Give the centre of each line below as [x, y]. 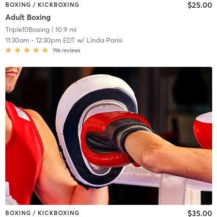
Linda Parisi [104, 40]
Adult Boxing [28, 17]
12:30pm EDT [55, 40]
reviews [71, 51]
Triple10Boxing [27, 30]
